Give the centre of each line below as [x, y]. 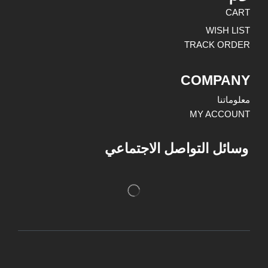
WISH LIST [228, 31]
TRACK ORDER [217, 45]
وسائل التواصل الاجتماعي [176, 149]
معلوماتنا [234, 100]
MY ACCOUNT [220, 114]
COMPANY [215, 80]
